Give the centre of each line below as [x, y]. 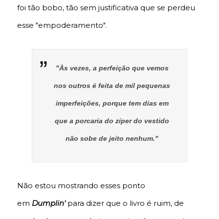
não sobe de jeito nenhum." [112, 139]
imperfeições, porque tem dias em [112, 103]
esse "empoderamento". [62, 25]
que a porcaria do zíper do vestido [112, 121]
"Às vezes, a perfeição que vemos [112, 68]
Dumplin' [49, 203]
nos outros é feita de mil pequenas [112, 86]
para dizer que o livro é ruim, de [125, 203]
